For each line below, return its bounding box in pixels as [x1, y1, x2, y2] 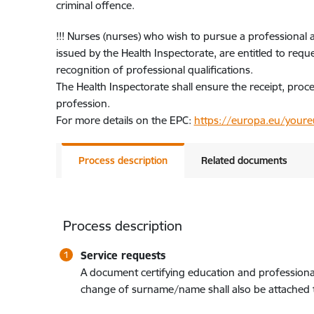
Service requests [80, 248, 165, 262]
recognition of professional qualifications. [55, 63, 253, 77]
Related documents [200, 153, 287, 167]
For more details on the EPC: [55, 114, 194, 128]
